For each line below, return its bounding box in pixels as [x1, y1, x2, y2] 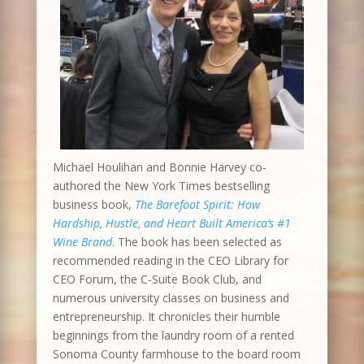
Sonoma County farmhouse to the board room [52, 346, 301, 362]
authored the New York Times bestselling [52, 178, 270, 193]
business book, [52, 197, 135, 212]
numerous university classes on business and [52, 290, 289, 305]
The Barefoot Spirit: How [134, 197, 260, 212]
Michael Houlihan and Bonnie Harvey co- [52, 159, 266, 175]
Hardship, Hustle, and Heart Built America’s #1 [52, 215, 291, 231]
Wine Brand [52, 234, 112, 249]
